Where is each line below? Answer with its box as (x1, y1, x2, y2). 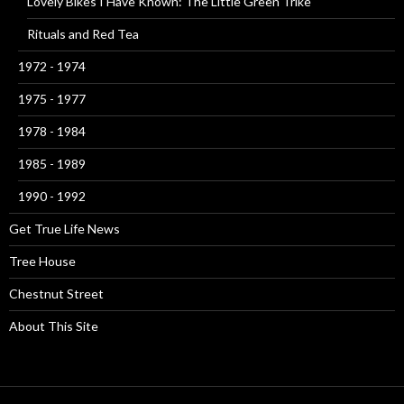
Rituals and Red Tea (27, 25, 139, 41)
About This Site (9, 317, 98, 334)
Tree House (9, 252, 76, 269)
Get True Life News (9, 220, 120, 236)
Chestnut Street (9, 285, 104, 301)
